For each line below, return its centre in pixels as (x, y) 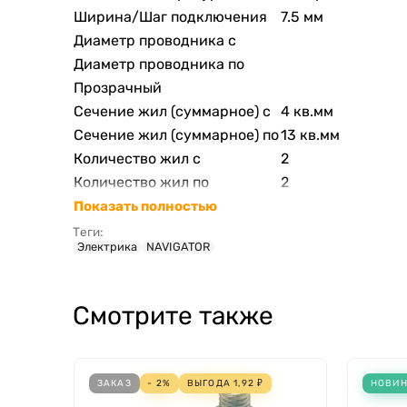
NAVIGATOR (178, 246)
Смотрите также (173, 315)
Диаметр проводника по (159, 64)
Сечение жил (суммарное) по (176, 134)
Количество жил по (141, 182)
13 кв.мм (310, 134)
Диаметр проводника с (155, 40)
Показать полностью (145, 207)
